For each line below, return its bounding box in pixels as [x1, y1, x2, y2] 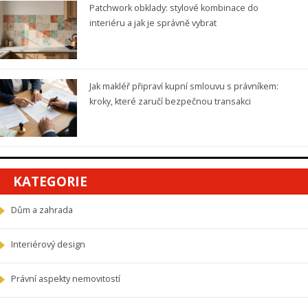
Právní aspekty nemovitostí [11, 273, 120, 285]
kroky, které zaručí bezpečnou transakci [89, 95, 251, 107]
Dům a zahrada [11, 204, 73, 217]
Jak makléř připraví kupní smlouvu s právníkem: [89, 80, 278, 92]
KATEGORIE [13, 173, 87, 191]
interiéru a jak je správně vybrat [89, 17, 217, 30]
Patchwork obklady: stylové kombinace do [89, 2, 258, 14]
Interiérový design [11, 239, 85, 251]
